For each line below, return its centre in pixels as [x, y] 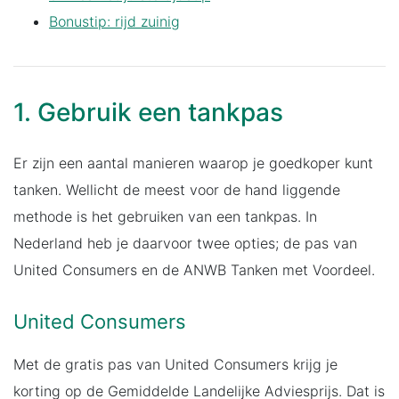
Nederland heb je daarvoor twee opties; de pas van [185, 243]
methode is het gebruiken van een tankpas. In [165, 216]
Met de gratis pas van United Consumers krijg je [175, 364]
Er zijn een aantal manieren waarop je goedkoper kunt [193, 163]
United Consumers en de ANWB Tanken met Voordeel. [194, 269]
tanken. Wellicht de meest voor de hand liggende [177, 189]
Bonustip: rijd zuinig [114, 21]
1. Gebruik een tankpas [148, 112]
